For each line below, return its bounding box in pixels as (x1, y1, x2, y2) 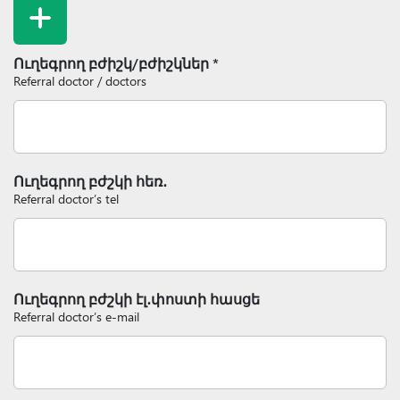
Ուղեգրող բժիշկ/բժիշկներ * (13, 54, 219, 72)
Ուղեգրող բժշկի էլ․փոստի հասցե (13, 289, 260, 308)
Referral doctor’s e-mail (13, 308, 139, 325)
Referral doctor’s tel (13, 190, 119, 207)
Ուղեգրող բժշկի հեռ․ (13, 171, 167, 190)
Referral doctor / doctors (13, 72, 146, 89)
